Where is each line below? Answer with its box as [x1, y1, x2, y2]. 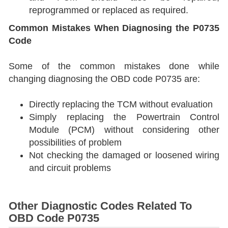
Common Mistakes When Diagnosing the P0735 [9, 23, 219, 33]
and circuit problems [29, 163, 111, 173]
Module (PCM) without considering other [29, 125, 219, 135]
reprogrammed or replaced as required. [29, 5, 188, 15]
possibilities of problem [29, 137, 122, 148]
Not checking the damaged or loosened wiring [29, 150, 219, 160]
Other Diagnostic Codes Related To [9, 199, 192, 212]
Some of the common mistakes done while [9, 61, 219, 71]
